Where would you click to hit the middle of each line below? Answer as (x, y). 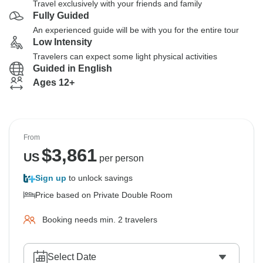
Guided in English (73, 68)
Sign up (51, 178)
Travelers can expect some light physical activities (125, 56)
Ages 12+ (54, 82)
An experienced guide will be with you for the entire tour (136, 30)
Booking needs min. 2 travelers (100, 220)
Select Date (72, 257)
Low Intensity (63, 42)
